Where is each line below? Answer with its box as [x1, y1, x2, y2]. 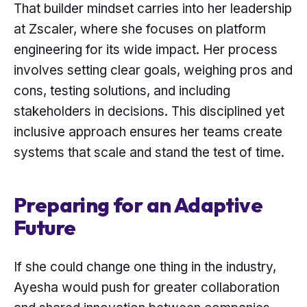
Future [14, 214, 76, 241]
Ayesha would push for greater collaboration [14, 279, 280, 295]
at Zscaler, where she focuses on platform [14, 21, 266, 38]
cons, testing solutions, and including [14, 83, 230, 99]
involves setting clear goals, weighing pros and [14, 62, 293, 79]
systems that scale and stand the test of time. [14, 145, 284, 161]
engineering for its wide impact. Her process [14, 42, 278, 58]
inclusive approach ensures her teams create [14, 124, 282, 140]
